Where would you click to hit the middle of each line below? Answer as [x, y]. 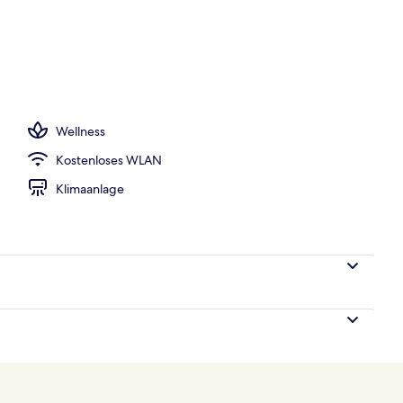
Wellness [81, 131]
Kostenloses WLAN [109, 160]
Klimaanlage [90, 188]
